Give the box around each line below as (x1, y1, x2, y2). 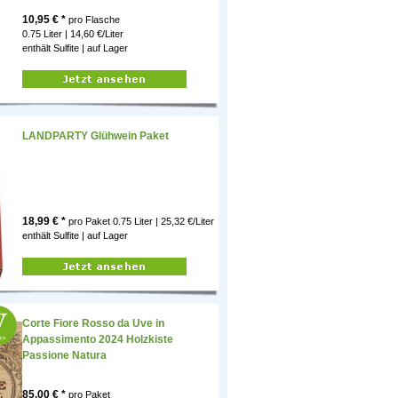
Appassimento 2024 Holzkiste (22, 333, 173, 346)
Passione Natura (22, 349, 107, 362)
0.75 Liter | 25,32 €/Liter (113, 216, 214, 227)
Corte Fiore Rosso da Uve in (22, 317, 164, 330)
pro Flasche (66, 14, 120, 26)
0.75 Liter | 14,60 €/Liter (22, 28, 123, 40)
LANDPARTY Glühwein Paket (22, 130, 169, 143)
